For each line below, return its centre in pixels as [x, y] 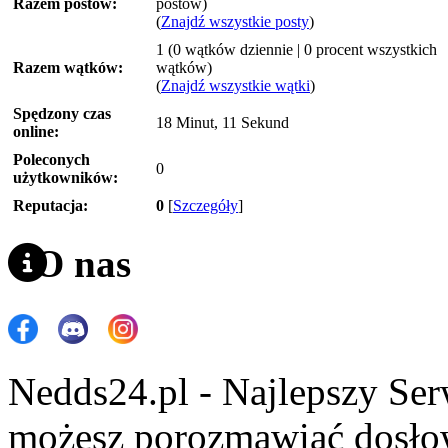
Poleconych [51, 160]
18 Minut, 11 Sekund [222, 123]
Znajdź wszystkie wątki [235, 86]
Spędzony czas [62, 114]
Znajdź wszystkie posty [235, 22]
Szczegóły [205, 206]
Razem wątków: [68, 68]
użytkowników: [65, 178]
